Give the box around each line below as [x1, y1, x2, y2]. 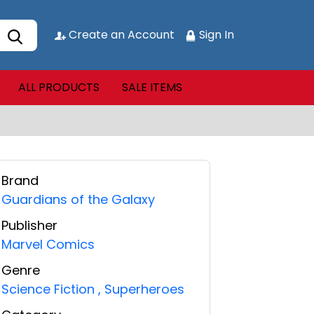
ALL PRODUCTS [18, 79, 100, 95]
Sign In [196, 27, 234, 43]
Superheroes [100, 280, 184, 298]
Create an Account [66, 27, 175, 43]
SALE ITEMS [121, 79, 182, 95]
